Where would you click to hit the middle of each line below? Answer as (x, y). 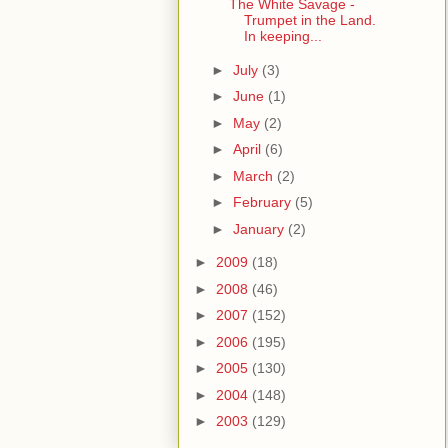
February (263, 202)
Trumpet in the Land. (309, 20)
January (260, 228)
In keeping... (282, 36)
